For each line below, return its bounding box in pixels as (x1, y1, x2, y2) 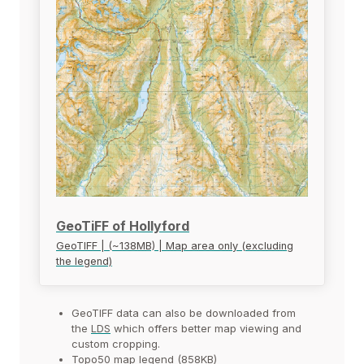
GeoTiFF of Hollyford (56, 217, 189, 234)
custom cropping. (71, 336, 160, 350)
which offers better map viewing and (110, 321, 301, 335)
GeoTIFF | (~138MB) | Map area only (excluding (56, 239, 293, 252)
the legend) (56, 254, 112, 267)
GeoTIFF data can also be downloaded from (71, 305, 296, 319)
